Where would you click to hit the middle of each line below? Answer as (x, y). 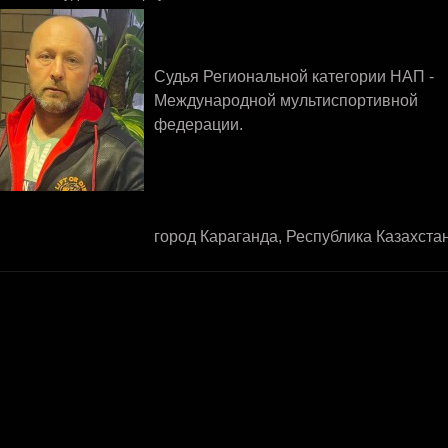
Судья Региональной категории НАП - (293, 76)
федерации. (198, 124)
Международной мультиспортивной (285, 100)
